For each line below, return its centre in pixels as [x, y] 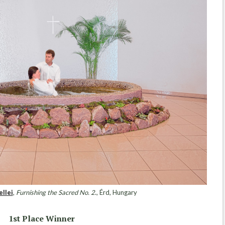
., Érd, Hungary [116, 192]
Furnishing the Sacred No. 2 [55, 192]
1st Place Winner [42, 218]
